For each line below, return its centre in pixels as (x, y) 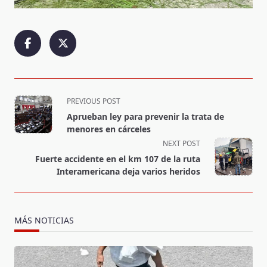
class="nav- (39, 114)
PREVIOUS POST (94, 101)
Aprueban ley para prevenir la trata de (145, 117)
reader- (30, 157)
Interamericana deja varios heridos (128, 172)
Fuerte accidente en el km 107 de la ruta (118, 159)
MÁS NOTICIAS (44, 221)
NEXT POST (181, 144)
